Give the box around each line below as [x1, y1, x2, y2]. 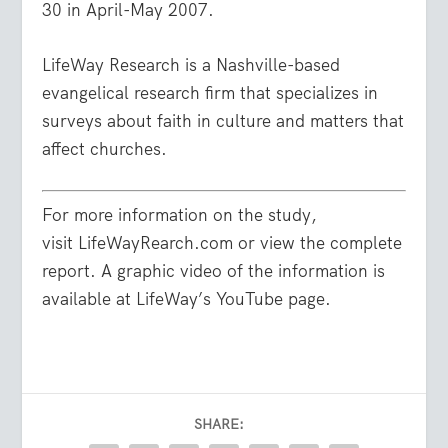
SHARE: [194, 414, 244, 433]
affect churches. [42, 138, 168, 161]
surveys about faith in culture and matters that [42, 110, 405, 133]
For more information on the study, [42, 203, 318, 226]
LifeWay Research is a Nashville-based [42, 54, 341, 77]
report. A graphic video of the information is [42, 259, 386, 282]
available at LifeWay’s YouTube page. [42, 287, 332, 310]
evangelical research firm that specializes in [42, 82, 379, 105]
